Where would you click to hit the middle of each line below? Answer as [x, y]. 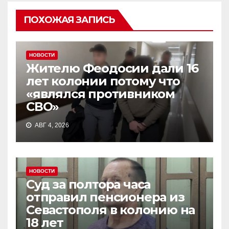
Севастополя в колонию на [111, 210]
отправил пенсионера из [105, 197]
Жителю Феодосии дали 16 [112, 68]
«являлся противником [100, 94]
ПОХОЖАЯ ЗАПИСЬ [69, 20]
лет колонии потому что [103, 81]
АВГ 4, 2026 [51, 125]
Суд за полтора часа [88, 185]
